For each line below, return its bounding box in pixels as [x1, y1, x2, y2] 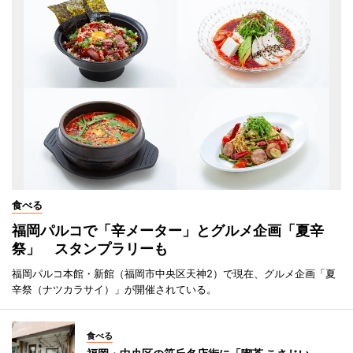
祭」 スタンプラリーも [12, 240, 168, 257]
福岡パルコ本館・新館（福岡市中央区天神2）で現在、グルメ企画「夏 [12, 266, 336, 280]
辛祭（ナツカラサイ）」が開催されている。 [12, 282, 217, 295]
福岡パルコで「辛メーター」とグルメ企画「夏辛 [12, 221, 324, 239]
